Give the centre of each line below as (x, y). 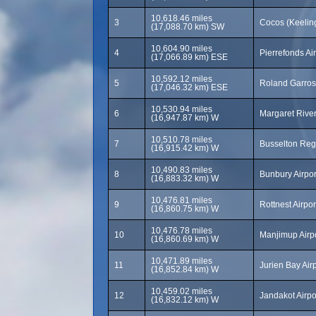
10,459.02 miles (182, 291)
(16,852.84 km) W (185, 269)
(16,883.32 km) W (185, 178)
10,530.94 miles (182, 109)
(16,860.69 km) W (185, 239)
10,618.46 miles (182, 18)
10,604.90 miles (182, 49)
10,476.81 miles (182, 200)
